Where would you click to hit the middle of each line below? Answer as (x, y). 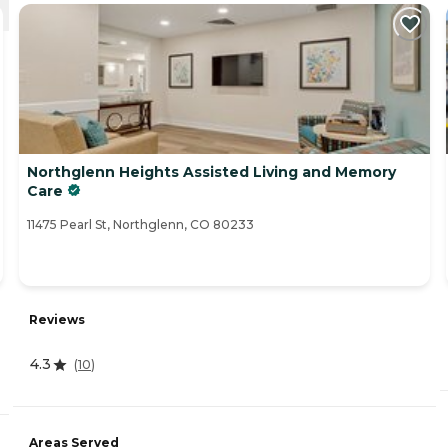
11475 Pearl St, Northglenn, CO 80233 (140, 225)
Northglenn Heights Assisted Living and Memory (211, 172)
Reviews (57, 320)
